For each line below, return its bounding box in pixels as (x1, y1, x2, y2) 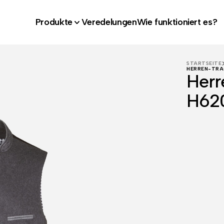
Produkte (35, 16, 72, 27)
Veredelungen (81, 16, 137, 27)
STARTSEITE (186, 60, 221, 66)
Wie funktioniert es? (136, 16, 217, 27)
